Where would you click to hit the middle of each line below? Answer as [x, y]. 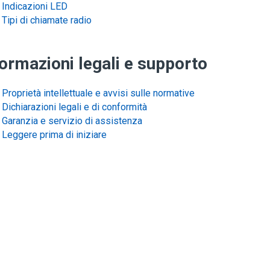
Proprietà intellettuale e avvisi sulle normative [98, 93]
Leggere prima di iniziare [54, 135]
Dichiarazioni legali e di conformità [74, 107]
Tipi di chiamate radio [47, 20]
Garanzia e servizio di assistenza [72, 121]
